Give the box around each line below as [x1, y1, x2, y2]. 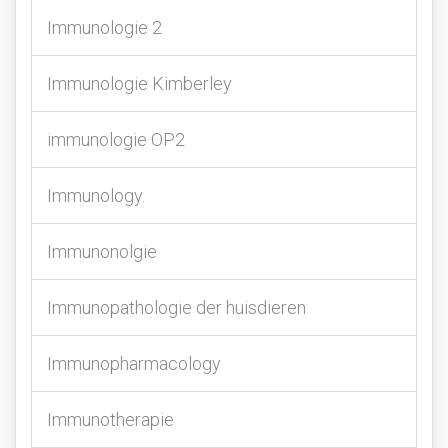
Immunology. [47, 185, 145, 206]
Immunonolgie [47, 241, 157, 262]
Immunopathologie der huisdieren [47, 297, 306, 318]
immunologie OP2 [47, 129, 185, 150]
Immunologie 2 [47, 17, 162, 38]
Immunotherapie [47, 409, 174, 430]
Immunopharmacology [47, 353, 221, 374]
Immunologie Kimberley [47, 73, 232, 94]
